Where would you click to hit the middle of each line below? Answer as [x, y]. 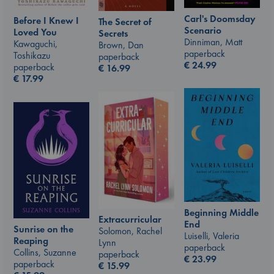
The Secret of [125, 22]
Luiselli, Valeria [212, 235]
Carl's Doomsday [220, 18]
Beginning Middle [221, 212]
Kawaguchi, [35, 44]
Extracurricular [130, 220]
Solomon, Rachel [130, 231]
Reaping [31, 241]
